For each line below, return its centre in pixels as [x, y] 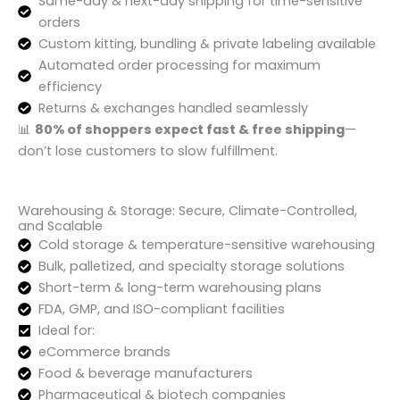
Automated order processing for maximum [180, 66]
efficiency [71, 87]
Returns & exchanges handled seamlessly [174, 108]
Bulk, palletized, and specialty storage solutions [192, 267]
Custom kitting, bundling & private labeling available [208, 44]
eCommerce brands [105, 352]
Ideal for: [67, 331]
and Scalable [60, 226]
